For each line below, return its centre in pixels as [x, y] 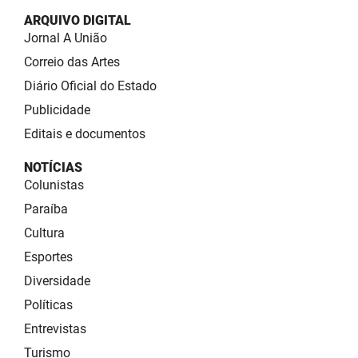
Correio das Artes [72, 62]
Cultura [44, 233]
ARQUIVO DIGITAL [78, 20]
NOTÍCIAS [53, 167]
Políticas [48, 304]
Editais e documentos [85, 133]
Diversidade [57, 280]
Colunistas [54, 185]
